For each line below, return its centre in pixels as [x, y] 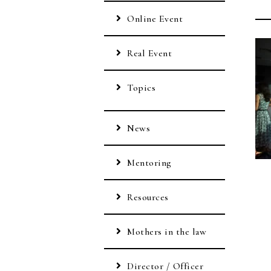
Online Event [155, 19]
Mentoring [149, 163]
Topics [142, 88]
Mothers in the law [167, 232]
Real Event [150, 54]
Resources [148, 198]
